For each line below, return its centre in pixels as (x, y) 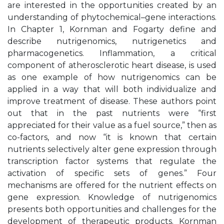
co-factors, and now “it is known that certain (112, 137)
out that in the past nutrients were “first (112, 113)
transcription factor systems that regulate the (112, 161)
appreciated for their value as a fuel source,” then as (112, 125)
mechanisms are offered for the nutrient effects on (112, 185)
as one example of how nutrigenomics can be (112, 77)
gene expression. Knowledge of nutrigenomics (112, 197)
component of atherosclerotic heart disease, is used (112, 65)
